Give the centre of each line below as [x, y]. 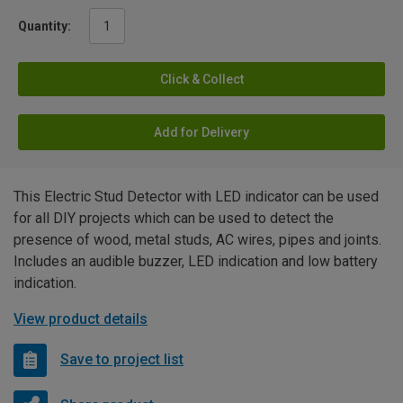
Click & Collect [201, 79]
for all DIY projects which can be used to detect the [174, 218]
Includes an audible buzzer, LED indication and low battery [196, 261]
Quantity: [45, 26]
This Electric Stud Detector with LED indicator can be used [196, 196]
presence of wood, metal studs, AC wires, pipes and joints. [197, 239]
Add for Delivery [201, 132]
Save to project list [122, 360]
